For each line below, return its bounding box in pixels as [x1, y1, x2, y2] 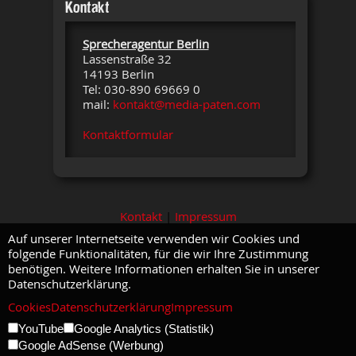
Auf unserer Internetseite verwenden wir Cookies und [8, 231, 300, 246]
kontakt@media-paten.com [112, 97, 261, 112]
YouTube [18, 323, 64, 335]
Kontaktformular [82, 127, 173, 142]
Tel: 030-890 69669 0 [82, 82, 200, 97]
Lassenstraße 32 [82, 52, 172, 67]
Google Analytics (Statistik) [74, 323, 214, 335]
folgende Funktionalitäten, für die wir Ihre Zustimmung [8, 246, 308, 261]
